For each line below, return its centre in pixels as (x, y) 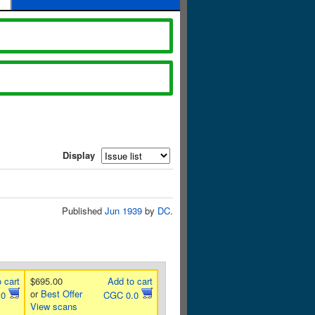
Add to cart (130, 281)
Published (83, 211)
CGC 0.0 (122, 295)
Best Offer (61, 294)
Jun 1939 (123, 211)
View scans (53, 306)
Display (79, 155)
